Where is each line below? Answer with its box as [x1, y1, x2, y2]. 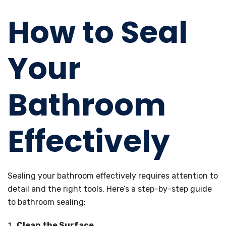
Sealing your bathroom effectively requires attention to [8, 171, 218, 181]
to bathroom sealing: [8, 197, 86, 207]
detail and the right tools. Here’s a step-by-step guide [8, 184, 212, 194]
